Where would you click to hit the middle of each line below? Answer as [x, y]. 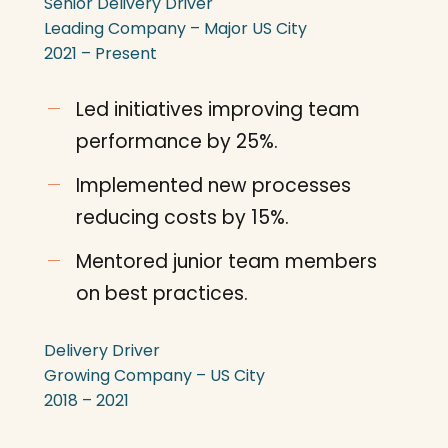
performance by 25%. [177, 141]
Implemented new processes [213, 185]
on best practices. [162, 293]
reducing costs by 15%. [182, 217]
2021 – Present [100, 53]
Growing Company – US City [154, 375]
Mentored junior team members [226, 261]
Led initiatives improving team [218, 109]
